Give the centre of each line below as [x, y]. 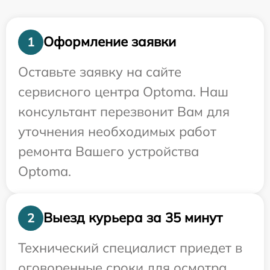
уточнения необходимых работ [117, 131]
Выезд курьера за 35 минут [133, 218]
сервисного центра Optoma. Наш [123, 91]
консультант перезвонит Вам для [124, 111]
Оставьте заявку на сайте [100, 71]
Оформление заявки [110, 42]
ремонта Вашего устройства [108, 151]
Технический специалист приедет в [130, 247]
